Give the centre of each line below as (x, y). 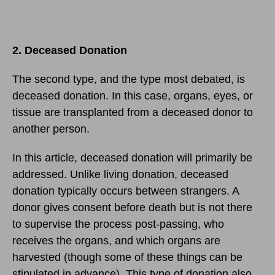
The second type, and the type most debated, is (129, 79)
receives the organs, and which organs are (116, 241)
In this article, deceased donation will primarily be (132, 158)
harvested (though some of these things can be (127, 258)
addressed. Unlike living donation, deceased (120, 175)
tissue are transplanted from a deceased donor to (133, 113)
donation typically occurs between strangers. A (126, 191)
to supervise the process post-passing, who (118, 224)
